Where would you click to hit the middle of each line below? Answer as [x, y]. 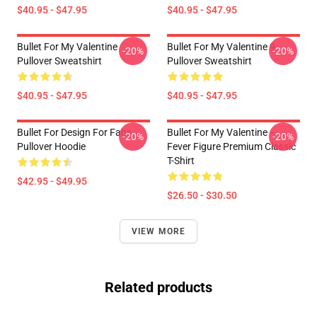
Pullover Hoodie [51, 146]
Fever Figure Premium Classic [231, 146]
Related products [158, 287]
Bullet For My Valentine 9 [221, 47]
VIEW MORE [158, 231]
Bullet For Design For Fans [74, 132]
